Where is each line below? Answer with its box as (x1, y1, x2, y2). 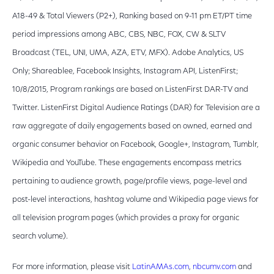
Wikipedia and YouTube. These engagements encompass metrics (12, 159, 242, 167)
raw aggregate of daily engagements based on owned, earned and (12, 122, 252, 130)
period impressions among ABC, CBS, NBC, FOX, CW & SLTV (12, 31, 226, 39)
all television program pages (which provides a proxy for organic (12, 214, 239, 222)
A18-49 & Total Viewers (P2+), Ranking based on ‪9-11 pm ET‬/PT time (12, 12, 252, 20)
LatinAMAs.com (132, 263, 189, 271)
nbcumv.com (193, 263, 236, 271)
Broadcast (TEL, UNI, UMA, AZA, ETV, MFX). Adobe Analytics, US (12, 49, 243, 57)
